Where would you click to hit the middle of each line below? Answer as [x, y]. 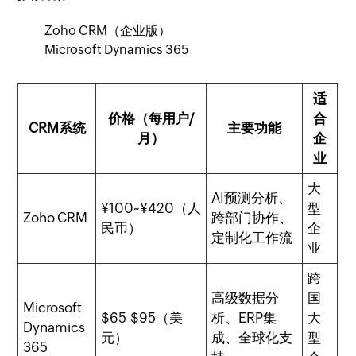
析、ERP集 [244, 317]
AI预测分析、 [252, 197]
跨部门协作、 [252, 217]
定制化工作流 [252, 237]
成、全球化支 [252, 337]
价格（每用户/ [151, 118]
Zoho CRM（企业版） [108, 30]
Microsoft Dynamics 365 [117, 49]
